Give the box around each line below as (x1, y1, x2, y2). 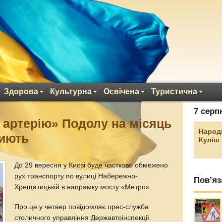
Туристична (151, 87, 197, 96)
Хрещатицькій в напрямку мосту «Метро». (14, 183, 152, 191)
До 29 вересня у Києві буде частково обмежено (14, 162, 168, 169)
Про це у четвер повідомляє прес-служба (14, 203, 149, 211)
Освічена (104, 87, 139, 96)
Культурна (50, 87, 92, 96)
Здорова (4, 87, 38, 96)
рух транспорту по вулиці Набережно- (14, 172, 138, 180)
